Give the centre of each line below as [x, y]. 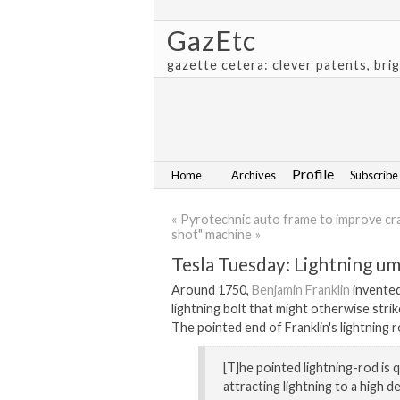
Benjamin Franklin [301, 290]
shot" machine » [216, 234]
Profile [313, 174]
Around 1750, [212, 290]
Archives [254, 175]
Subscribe [374, 175]
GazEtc [212, 40]
